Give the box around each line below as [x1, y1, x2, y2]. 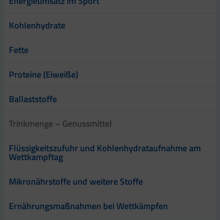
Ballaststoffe [9, 92, 57, 106]
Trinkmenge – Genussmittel [9, 116, 112, 130]
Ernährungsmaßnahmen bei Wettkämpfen [9, 199, 168, 213]
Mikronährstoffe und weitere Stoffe [9, 174, 143, 188]
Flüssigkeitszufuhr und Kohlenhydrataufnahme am [9, 141, 201, 155]
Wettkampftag [9, 150, 63, 164]
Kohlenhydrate [9, 18, 65, 32]
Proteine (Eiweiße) [9, 67, 78, 81]
